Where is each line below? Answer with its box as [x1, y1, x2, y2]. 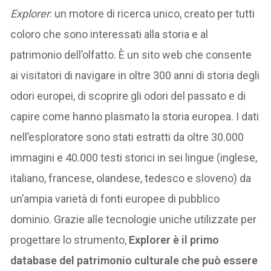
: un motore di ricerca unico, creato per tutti [50, 7, 255, 20]
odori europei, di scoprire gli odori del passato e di [10, 89, 246, 102]
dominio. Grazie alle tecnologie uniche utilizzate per [10, 212, 257, 226]
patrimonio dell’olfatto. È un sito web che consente [10, 48, 252, 61]
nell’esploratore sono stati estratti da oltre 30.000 [10, 130, 244, 143]
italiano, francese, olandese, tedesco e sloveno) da [10, 171, 252, 184]
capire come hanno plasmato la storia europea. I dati [10, 109, 260, 123]
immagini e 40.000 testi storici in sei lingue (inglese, [10, 151, 258, 164]
